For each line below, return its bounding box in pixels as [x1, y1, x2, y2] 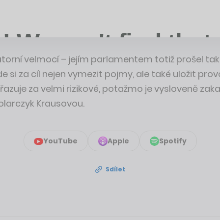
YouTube [43, 136, 78, 146]
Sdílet [104, 165, 125, 173]
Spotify [159, 136, 187, 146]
